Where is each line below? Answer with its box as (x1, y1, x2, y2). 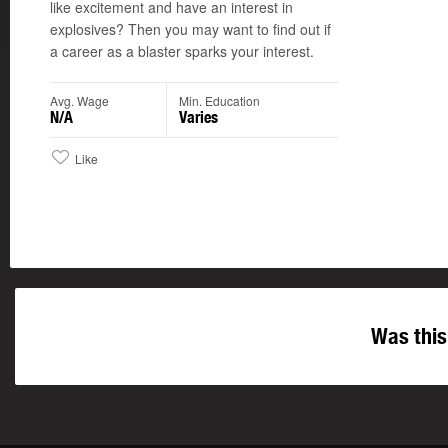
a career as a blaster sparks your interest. (50, 41, 314, 62)
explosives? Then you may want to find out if (50, 19, 331, 40)
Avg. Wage (50, 92, 109, 110)
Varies (179, 108, 218, 128)
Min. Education (179, 92, 260, 110)
